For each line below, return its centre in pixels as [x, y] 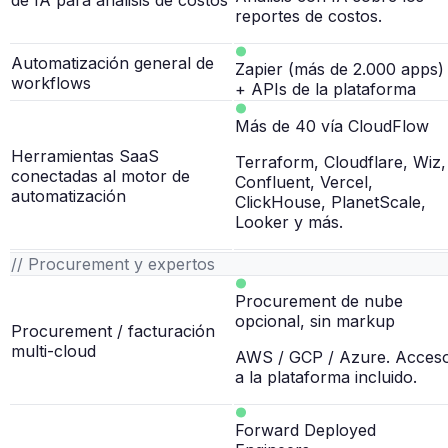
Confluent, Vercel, [304, 182]
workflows [51, 83]
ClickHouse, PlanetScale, [330, 202]
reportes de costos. [308, 16]
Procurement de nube [319, 301]
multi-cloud [53, 351]
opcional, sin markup [315, 321]
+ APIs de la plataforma [325, 89]
